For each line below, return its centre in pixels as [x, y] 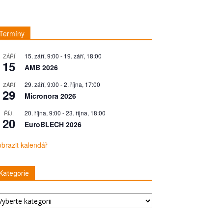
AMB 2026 [41, 67]
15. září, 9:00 [42, 56]
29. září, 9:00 [42, 84]
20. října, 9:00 [43, 113]
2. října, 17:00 [82, 84]
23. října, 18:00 [86, 113]
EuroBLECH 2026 [53, 124]
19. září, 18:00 [83, 56]
